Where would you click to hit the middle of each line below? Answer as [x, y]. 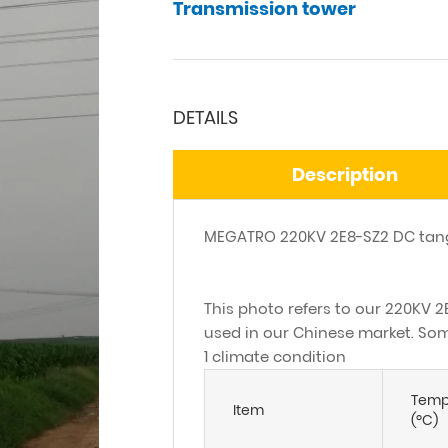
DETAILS [205, 117]
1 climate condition [275, 356]
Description [344, 174]
